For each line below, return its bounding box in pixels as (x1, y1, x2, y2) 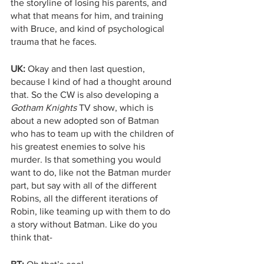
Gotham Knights (11, 103, 77, 113)
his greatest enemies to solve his (11, 141, 147, 152)
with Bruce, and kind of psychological (11, 24, 167, 34)
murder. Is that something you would (11, 154, 163, 165)
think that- (11, 232, 52, 243)
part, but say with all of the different (11, 180, 159, 191)
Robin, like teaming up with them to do (11, 206, 173, 217)
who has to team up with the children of (11, 128, 176, 139)
